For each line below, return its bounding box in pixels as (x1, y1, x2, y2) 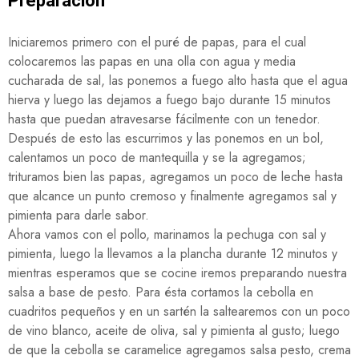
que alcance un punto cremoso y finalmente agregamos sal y (8, 187, 337, 206)
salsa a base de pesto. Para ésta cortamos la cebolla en (8, 283, 313, 302)
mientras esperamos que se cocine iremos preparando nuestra (8, 264, 347, 283)
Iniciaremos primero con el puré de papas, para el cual (8, 33, 306, 52)
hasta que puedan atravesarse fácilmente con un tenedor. (8, 110, 321, 129)
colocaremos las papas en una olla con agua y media (8, 52, 296, 71)
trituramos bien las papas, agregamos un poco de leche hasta (8, 167, 343, 187)
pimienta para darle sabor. (8, 206, 149, 225)
